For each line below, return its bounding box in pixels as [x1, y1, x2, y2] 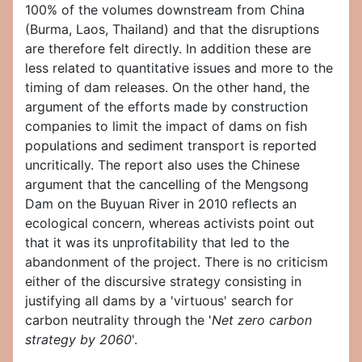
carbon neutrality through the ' [25, 312, 212, 329]
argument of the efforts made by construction [25, 99, 308, 116]
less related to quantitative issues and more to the [25, 60, 333, 77]
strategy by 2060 [25, 331, 132, 348]
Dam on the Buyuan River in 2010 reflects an [25, 196, 297, 213]
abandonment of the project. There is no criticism [25, 254, 328, 271]
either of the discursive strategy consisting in [25, 273, 301, 290]
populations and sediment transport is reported [25, 137, 317, 154]
